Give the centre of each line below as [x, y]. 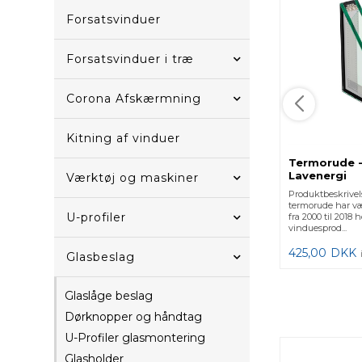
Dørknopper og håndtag [134, 317]
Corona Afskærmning [134, 99]
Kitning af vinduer [124, 138]
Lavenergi [318, 176]
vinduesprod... [318, 228]
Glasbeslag [101, 257]
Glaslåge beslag [109, 296]
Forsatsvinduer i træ [130, 59]
